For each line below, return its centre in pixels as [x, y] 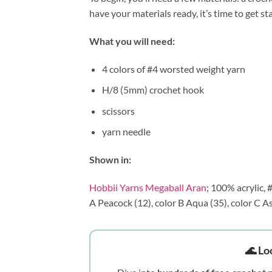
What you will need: [132, 41]
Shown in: [110, 160]
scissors [118, 110]
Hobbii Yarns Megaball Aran [148, 187]
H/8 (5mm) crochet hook [153, 90]
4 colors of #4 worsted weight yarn [173, 69]
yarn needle [126, 132]
